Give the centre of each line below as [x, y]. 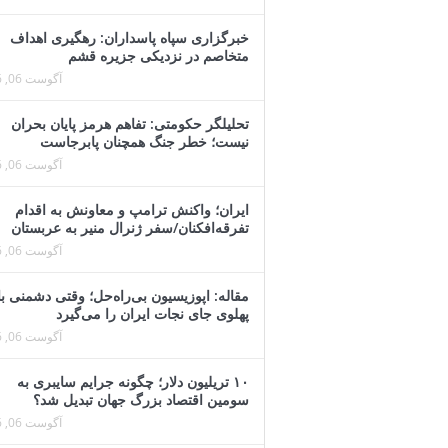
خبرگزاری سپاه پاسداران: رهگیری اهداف [129, 37]
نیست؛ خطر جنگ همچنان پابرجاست [144, 141]
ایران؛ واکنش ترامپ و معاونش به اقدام [132, 209]
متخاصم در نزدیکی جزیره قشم [158, 55]
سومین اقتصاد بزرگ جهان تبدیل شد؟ [141, 399]
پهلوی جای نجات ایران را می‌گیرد [152, 313]
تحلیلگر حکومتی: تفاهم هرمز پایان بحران [130, 123]
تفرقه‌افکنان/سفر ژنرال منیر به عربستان [130, 227]
